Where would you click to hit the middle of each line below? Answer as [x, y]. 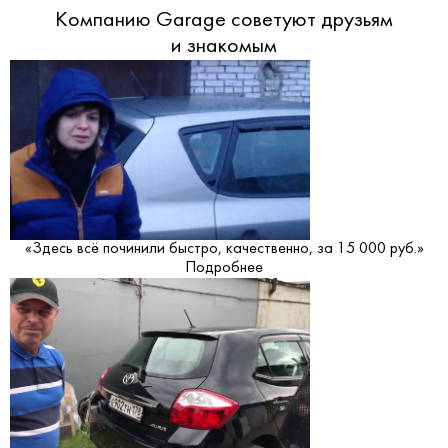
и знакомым [224, 46]
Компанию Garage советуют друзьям [224, 20]
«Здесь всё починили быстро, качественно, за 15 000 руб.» [224, 248]
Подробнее [224, 267]
